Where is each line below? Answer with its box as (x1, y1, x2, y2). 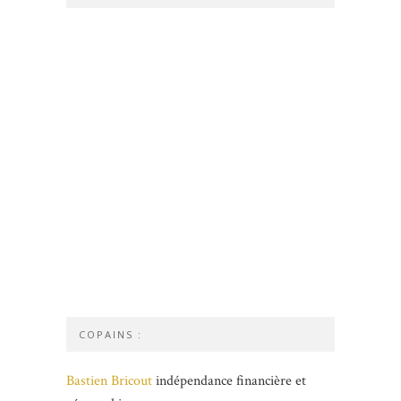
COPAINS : (79, 328, 142, 342)
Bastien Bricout (66, 371, 152, 391)
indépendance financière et (152, 371, 306, 391)
